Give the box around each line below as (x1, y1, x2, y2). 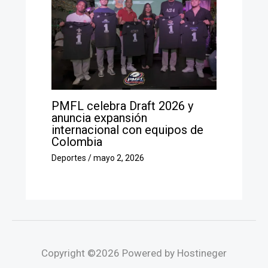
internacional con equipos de (51, 123, 203, 137)
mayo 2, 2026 (93, 153, 144, 163)
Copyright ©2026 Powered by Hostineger (41, 247, 227, 259)
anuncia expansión (51, 111, 147, 125)
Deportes (51, 153, 86, 163)
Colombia (51, 135, 102, 149)
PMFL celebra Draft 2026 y (51, 99, 193, 113)
